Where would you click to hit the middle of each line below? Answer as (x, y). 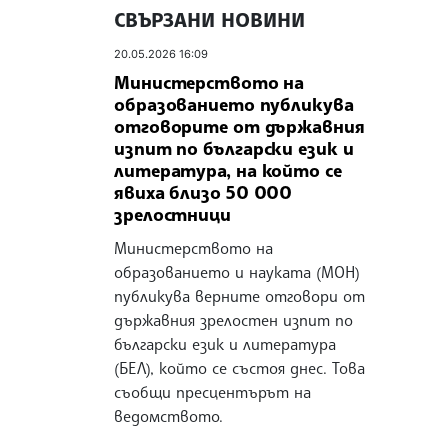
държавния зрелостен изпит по (233, 319)
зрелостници (172, 213)
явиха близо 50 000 (203, 191)
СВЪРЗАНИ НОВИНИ (209, 20)
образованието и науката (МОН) (237, 271)
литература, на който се (228, 169)
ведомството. (168, 415)
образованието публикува (234, 103)
